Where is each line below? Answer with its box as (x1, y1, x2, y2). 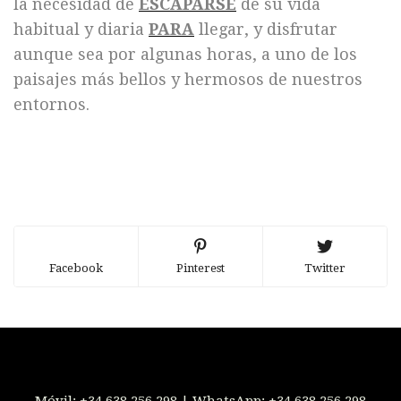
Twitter (304, 260, 346, 275)
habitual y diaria (13, 19, 149, 38)
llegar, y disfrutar (194, 19, 337, 38)
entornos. (13, 94, 90, 114)
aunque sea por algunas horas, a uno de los (13, 44, 357, 64)
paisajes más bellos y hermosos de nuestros (13, 69, 363, 89)
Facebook (49, 260, 103, 275)
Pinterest (176, 260, 225, 275)
